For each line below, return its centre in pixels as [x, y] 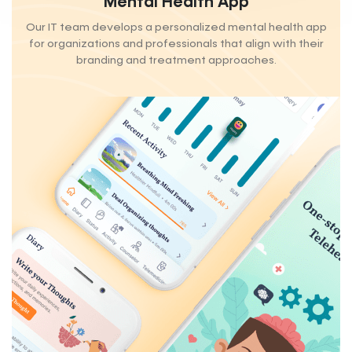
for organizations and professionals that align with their [176, 44]
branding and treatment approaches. [176, 61]
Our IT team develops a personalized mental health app [176, 28]
